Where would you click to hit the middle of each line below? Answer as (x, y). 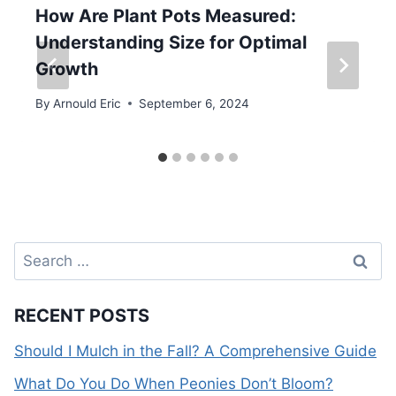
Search (38, 253)
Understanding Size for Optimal (171, 43)
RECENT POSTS (82, 316)
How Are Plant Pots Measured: (166, 16)
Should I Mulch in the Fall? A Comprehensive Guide (195, 351)
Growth (67, 69)
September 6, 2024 (194, 103)
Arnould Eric (88, 103)
